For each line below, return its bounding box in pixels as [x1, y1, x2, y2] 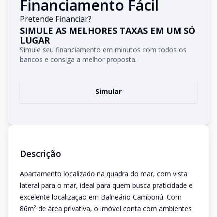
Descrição [20, 148, 61, 159]
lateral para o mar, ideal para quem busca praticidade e [20, 181, 193, 190]
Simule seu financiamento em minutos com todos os [20, 45, 186, 54]
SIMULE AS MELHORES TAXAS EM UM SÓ [20, 25, 195, 36]
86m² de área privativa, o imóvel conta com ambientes [20, 204, 192, 213]
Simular [95, 87, 122, 96]
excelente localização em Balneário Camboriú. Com [20, 192, 182, 201]
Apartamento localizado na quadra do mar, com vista [20, 169, 187, 178]
